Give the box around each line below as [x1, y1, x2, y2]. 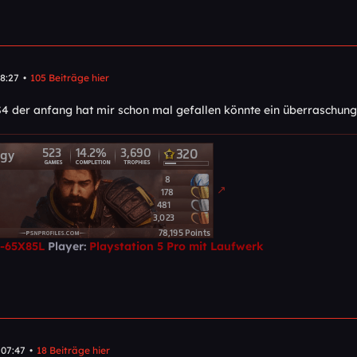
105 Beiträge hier [30, 72, 109, 84]
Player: [48, 238, 86, 253]
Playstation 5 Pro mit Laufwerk [89, 238, 264, 253]
